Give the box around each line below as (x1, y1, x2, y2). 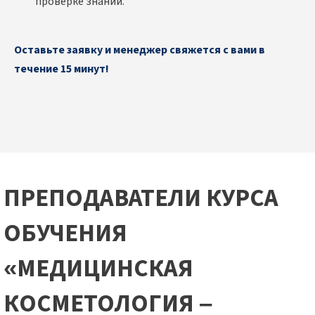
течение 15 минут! (14, 61, 109, 77)
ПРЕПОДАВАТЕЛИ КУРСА (4, 181, 278, 217)
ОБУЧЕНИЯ (4, 216, 127, 252)
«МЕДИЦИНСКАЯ (4, 251, 193, 287)
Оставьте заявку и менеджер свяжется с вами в (14, 42, 265, 58)
